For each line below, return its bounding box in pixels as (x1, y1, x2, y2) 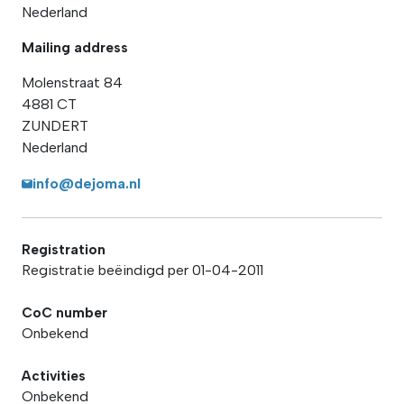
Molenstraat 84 (22, 74, 123, 91)
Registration (22, 241, 106, 258)
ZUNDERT (22, 117, 88, 134)
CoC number (22, 304, 107, 321)
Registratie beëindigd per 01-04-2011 (22, 262, 263, 279)
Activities (22, 367, 86, 384)
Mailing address (22, 39, 128, 56)
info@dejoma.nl (32, 175, 141, 192)
